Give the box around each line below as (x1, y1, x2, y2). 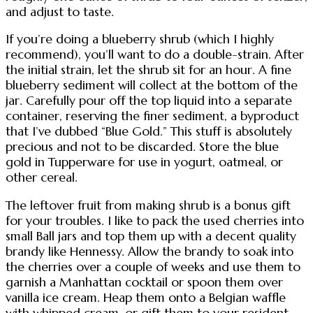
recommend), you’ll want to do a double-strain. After (6, 47, 304, 63)
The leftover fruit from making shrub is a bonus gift (6, 197, 291, 213)
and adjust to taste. (6, 3, 114, 20)
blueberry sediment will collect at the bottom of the (6, 78, 298, 94)
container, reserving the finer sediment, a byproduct (6, 108, 299, 124)
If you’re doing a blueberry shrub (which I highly (6, 31, 274, 48)
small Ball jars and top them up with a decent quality (6, 228, 296, 244)
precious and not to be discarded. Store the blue (6, 139, 279, 155)
